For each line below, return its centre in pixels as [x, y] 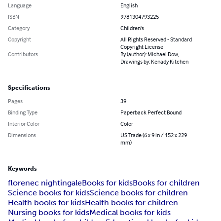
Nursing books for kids [49, 213]
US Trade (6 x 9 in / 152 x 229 [154, 135]
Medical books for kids [130, 213]
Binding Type [23, 112]
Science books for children [139, 193]
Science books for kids [49, 193]
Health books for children [131, 203]
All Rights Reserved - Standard [156, 39]
